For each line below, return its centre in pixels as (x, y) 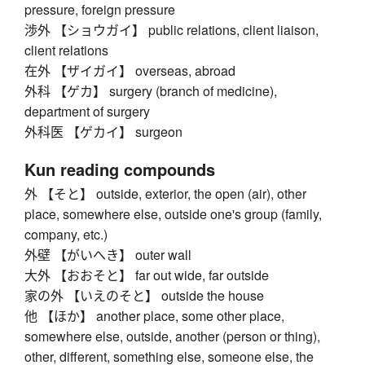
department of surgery (87, 112)
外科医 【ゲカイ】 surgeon (103, 132)
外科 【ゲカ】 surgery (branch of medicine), (151, 91)
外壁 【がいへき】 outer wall (108, 255)
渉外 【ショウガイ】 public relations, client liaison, (172, 30)
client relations (66, 51)
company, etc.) (66, 235)
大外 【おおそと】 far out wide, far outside (147, 275)
